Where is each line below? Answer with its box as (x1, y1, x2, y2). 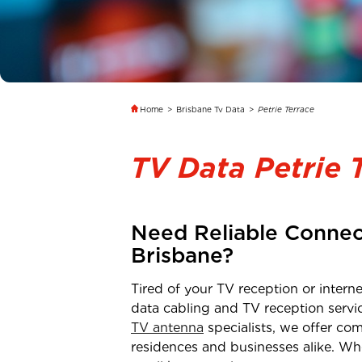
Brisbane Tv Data (176, 104, 245, 114)
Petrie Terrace (258, 104, 314, 114)
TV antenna (131, 320, 204, 335)
